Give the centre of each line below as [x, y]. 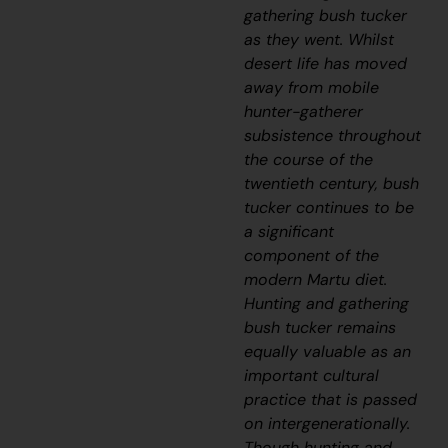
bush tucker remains [320, 328]
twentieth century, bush [332, 184]
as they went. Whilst [319, 40]
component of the [312, 256]
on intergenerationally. [327, 424]
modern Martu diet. [316, 280]
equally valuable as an [328, 352]
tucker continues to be [329, 208]
